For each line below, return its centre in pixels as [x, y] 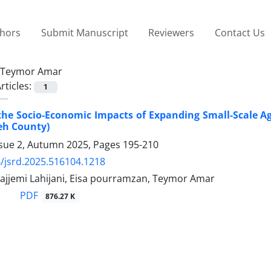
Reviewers [171, 32]
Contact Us [240, 32]
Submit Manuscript [84, 32]
